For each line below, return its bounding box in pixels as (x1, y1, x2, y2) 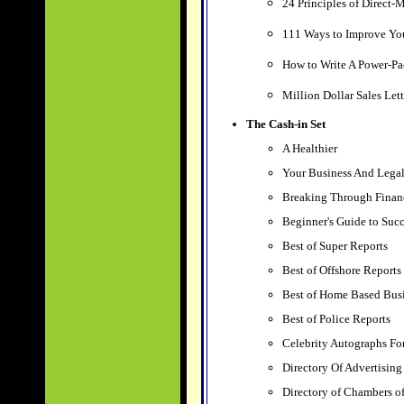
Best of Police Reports (281, 312, 390, 326)
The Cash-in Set (245, 117, 326, 131)
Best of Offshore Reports (281, 263, 401, 277)
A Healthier (281, 142, 340, 155)
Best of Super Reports (281, 239, 388, 252)
